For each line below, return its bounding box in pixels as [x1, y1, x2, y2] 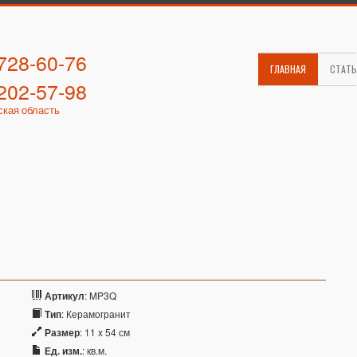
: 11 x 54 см [80, 325, 130, 339]
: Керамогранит [61, 307, 131, 320]
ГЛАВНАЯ [270, 62, 306, 76]
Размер [45, 325, 80, 339]
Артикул [45, 288, 84, 303]
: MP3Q [84, 288, 116, 302]
